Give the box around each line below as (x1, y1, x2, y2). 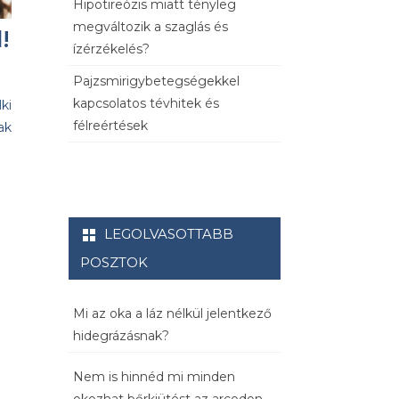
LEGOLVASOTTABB (104, 225, 233, 243)
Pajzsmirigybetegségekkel (73, 73, 240, 90)
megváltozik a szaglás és (73, 19, 228, 36)
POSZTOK (80, 254, 148, 272)
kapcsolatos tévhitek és (73, 95, 219, 112)
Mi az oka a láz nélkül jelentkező (73, 305, 272, 322)
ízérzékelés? (73, 41, 150, 58)
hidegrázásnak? (73, 328, 169, 345)
